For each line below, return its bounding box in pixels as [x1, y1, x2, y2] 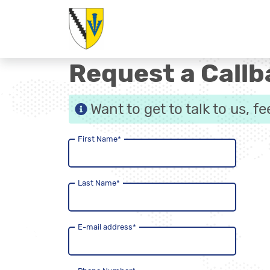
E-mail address [78, 222, 133, 231]
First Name [78, 134, 118, 143]
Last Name [78, 178, 116, 187]
